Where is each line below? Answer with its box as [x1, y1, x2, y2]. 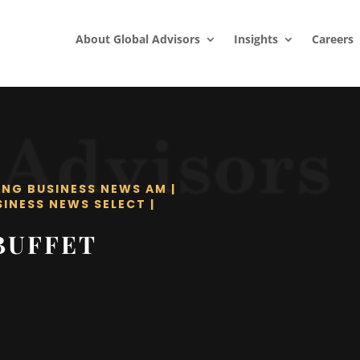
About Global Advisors [75, 31, 200, 47]
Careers [311, 31, 354, 47]
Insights [233, 31, 278, 47]
